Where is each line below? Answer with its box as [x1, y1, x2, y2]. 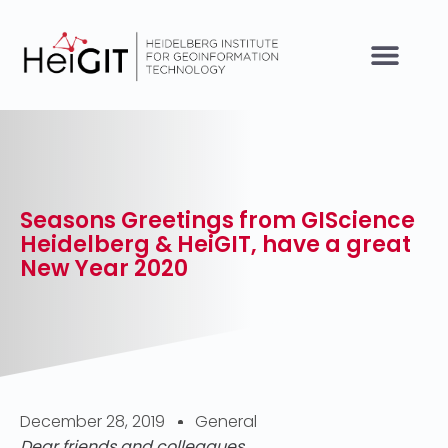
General [195, 410, 257, 433]
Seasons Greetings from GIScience [20, 205, 415, 236]
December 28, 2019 [20, 410, 165, 433]
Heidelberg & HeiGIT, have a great [20, 229, 411, 260]
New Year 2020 [20, 253, 188, 284]
